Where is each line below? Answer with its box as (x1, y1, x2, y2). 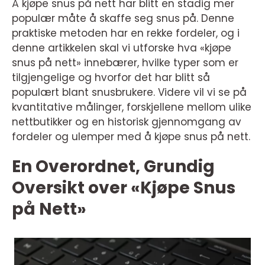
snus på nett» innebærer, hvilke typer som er (12, 56, 238, 70)
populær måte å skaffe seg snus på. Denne (12, 11, 234, 25)
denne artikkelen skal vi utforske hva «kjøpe (12, 41, 231, 55)
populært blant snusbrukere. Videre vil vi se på (12, 85, 247, 99)
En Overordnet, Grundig (12, 155, 215, 178)
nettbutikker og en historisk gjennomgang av (12, 115, 241, 129)
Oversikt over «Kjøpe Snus (12, 176, 235, 199)
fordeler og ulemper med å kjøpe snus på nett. (12, 130, 250, 144)
